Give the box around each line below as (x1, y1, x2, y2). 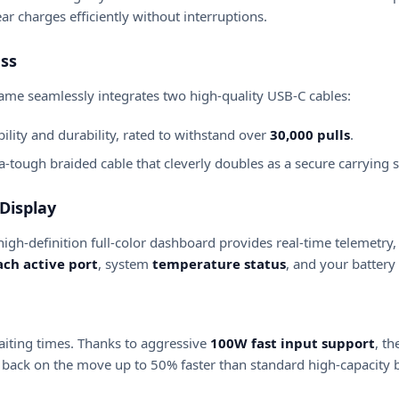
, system (98, 255, 152, 273)
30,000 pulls (270, 126, 350, 143)
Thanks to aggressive (77, 334, 210, 352)
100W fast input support (210, 334, 375, 352)
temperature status (152, 255, 286, 273)
